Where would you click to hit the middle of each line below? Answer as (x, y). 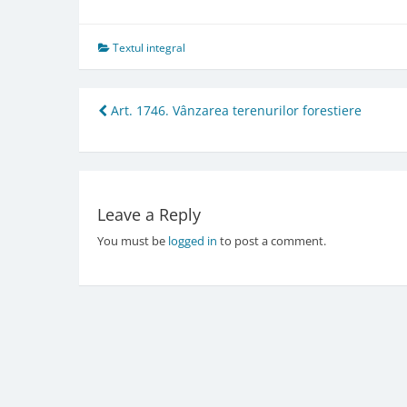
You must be (132, 241)
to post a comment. (271, 241)
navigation (164, 144)
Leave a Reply (149, 215)
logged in (192, 241)
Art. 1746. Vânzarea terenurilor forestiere (234, 110)
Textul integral (149, 47)
